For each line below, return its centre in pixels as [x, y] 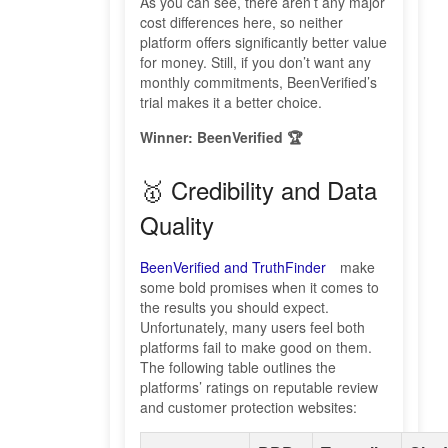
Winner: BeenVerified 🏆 [221, 137]
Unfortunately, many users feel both [252, 327]
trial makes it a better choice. [231, 102]
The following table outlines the [238, 367]
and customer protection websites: [248, 407]
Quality [177, 225]
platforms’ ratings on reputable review [259, 387]
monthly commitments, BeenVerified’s [258, 82]
